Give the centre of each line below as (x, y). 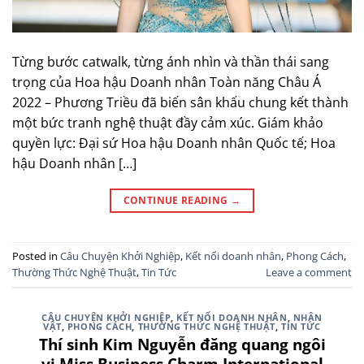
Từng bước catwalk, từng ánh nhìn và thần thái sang (171, 61)
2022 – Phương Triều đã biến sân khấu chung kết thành (180, 102)
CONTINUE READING (177, 200)
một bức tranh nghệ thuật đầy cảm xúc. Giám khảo (168, 122)
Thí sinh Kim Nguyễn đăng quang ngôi (182, 344)
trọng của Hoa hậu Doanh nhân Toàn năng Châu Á (167, 82)
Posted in (36, 256)
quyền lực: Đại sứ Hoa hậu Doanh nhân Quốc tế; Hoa (174, 143)
